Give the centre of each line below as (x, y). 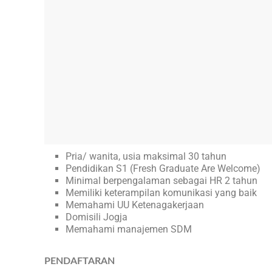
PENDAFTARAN (80, 261)
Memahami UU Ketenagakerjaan (135, 205)
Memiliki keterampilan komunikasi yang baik (161, 193)
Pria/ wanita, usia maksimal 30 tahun (146, 157)
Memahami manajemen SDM (129, 229)
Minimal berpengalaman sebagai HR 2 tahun (161, 181)
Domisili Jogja (97, 217)
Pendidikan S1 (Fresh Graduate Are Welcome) (163, 169)
